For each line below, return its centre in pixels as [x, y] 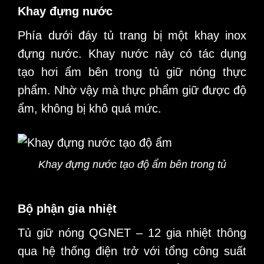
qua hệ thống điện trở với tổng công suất [132, 251]
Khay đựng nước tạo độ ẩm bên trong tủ [132, 165]
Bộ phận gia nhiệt [67, 209]
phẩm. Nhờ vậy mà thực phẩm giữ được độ [132, 90]
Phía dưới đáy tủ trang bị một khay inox [132, 36]
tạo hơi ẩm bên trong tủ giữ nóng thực [132, 72]
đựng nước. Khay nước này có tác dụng [132, 54]
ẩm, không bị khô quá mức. [90, 109]
